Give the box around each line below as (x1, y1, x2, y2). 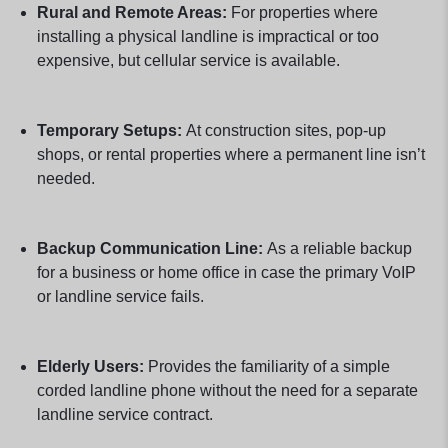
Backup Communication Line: (36, 239, 263, 257)
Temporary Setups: (36, 121, 182, 139)
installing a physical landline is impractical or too (36, 27, 379, 45)
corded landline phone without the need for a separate (36, 381, 418, 399)
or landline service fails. (36, 287, 204, 305)
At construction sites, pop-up (181, 121, 386, 139)
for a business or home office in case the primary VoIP (36, 263, 416, 281)
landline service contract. (36, 405, 213, 423)
